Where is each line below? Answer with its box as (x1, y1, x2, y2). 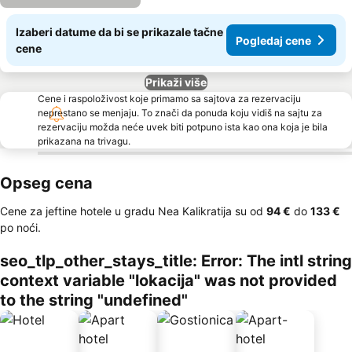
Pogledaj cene (236, 33, 311, 47)
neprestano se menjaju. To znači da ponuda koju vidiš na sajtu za (38, 107, 322, 119)
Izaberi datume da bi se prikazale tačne (16, 25, 223, 38)
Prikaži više (145, 75, 207, 89)
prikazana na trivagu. (38, 135, 130, 147)
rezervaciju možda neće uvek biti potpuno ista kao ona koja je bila (38, 121, 328, 133)
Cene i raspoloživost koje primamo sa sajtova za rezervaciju (38, 93, 301, 104)
